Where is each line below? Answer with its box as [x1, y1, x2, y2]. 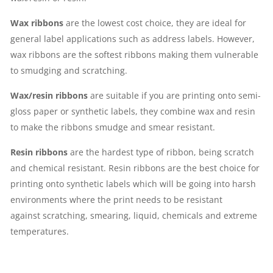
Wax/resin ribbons [10, 90, 88, 102]
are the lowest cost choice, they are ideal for [63, 17, 246, 29]
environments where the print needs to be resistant [10, 194, 222, 206]
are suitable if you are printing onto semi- [88, 90, 261, 102]
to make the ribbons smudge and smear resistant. [10, 121, 215, 133]
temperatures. [10, 225, 69, 238]
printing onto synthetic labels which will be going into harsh [10, 178, 256, 190]
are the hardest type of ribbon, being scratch [68, 146, 254, 158]
